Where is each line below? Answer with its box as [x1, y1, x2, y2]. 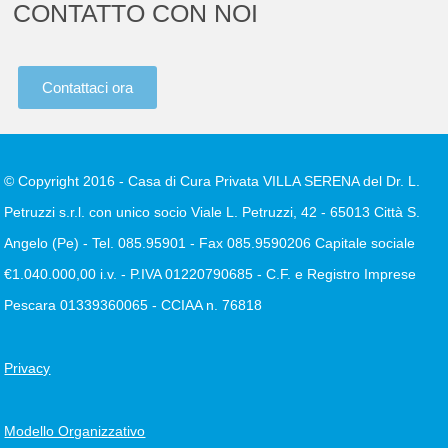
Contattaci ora [42, 79, 134, 97]
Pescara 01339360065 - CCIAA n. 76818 [4, 297, 263, 314]
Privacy [4, 360, 51, 377]
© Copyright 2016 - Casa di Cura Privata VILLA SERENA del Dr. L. [4, 173, 421, 190]
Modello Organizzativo [4, 423, 146, 440]
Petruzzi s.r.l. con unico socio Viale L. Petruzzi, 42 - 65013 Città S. [4, 204, 421, 221]
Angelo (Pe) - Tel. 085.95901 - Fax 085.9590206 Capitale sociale [4, 235, 416, 252]
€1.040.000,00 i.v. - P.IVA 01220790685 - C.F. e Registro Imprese [4, 266, 417, 283]
